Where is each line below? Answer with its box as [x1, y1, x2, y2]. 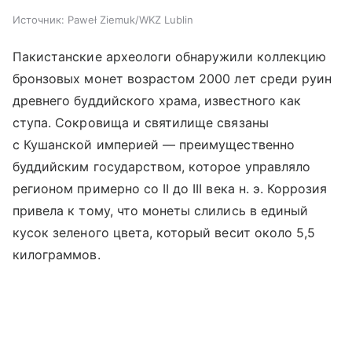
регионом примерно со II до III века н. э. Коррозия [13, 181, 328, 197]
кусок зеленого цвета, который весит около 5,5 [13, 225, 316, 241]
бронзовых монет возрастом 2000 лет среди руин [13, 71, 332, 87]
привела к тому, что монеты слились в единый [13, 203, 309, 219]
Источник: [13, 13, 64, 27]
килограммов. [13, 247, 101, 263]
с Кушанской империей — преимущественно [13, 137, 295, 153]
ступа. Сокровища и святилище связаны [13, 115, 269, 131]
